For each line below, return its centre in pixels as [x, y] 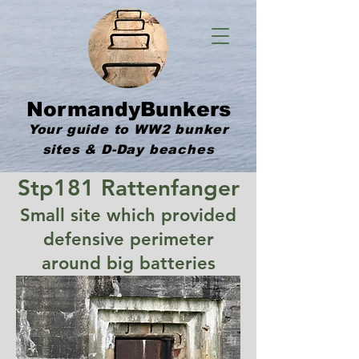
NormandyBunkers [128, 109]
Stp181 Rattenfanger [128, 188]
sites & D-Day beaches [128, 149]
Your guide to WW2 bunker [128, 129]
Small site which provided [128, 215]
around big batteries [128, 263]
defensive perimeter [128, 239]
